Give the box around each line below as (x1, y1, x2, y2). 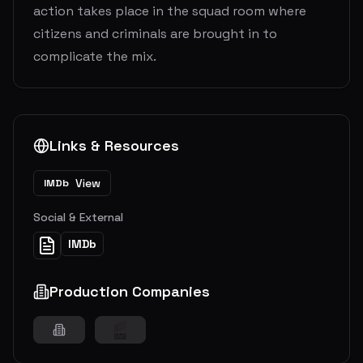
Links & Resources (49, 136, 179, 156)
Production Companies (49, 282, 210, 301)
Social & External (33, 210, 123, 225)
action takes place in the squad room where (33, 2, 306, 20)
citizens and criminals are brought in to (33, 25, 277, 43)
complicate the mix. (33, 48, 156, 66)
